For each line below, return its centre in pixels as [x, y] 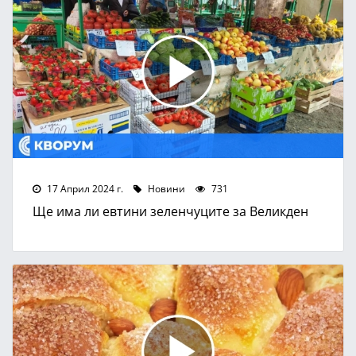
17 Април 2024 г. [84, 188]
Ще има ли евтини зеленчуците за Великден [170, 211]
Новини [165, 188]
